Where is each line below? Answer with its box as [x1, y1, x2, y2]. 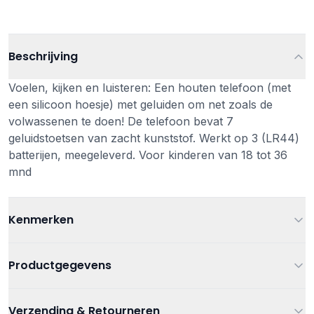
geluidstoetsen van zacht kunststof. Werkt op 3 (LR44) [8, 131, 299, 145]
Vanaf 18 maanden [108, 252, 193, 264]
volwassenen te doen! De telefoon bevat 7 [8, 114, 233, 128]
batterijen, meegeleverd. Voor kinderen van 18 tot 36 [8, 148, 287, 162]
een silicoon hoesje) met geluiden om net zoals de [8, 97, 273, 111]
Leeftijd [9, 252, 43, 264]
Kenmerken [8, 212, 74, 228]
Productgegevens [8, 257, 111, 273]
